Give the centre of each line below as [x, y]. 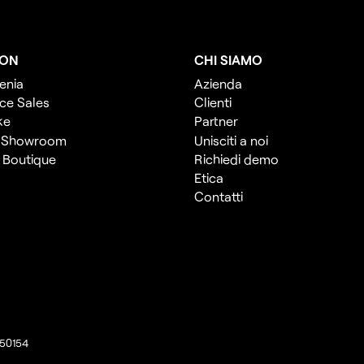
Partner [216, 121]
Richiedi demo [236, 158]
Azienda [218, 84]
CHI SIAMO [228, 60]
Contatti [218, 196]
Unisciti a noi [231, 140]
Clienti [212, 102]
